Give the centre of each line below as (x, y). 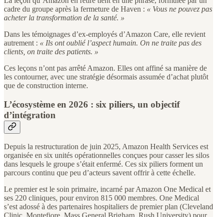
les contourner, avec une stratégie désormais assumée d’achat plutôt (106, 77)
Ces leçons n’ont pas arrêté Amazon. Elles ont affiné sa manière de (105, 68)
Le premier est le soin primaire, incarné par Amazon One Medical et (107, 189)
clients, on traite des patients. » (51, 51)
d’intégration (30, 115)
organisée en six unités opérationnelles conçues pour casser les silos (107, 155)
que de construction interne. (46, 85)
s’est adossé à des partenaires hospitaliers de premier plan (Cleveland (108, 207)
